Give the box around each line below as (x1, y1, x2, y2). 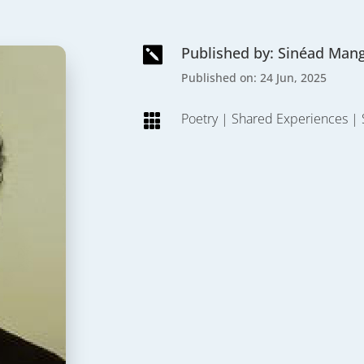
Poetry (180, 109, 218, 128)
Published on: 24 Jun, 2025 (180, 70, 327, 86)
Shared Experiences (231, 109, 348, 128)
